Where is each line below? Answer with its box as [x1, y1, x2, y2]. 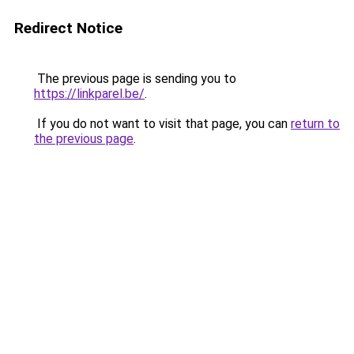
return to [291, 116, 340, 131]
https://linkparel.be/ [34, 86, 145, 101]
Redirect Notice [14, 19, 122, 37]
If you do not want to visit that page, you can [34, 116, 291, 131]
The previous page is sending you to [34, 71, 236, 86]
